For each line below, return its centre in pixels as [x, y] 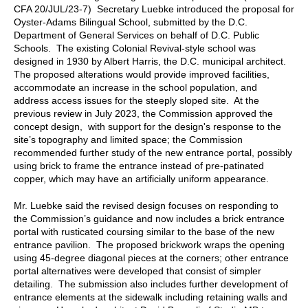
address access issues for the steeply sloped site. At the [136, 100]
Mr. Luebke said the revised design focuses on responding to [146, 205]
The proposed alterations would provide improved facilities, [142, 74]
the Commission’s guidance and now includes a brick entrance [149, 218]
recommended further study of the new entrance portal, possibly [153, 152]
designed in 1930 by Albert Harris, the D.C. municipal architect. [151, 61]
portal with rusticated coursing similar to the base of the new [144, 231]
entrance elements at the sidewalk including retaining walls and [151, 297]
